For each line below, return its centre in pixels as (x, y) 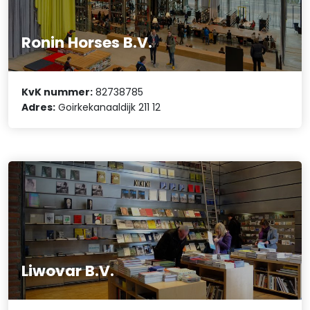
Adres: (39, 108)
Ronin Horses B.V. (87, 42)
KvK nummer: (57, 92)
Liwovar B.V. (68, 271)
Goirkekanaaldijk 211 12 (108, 108)
